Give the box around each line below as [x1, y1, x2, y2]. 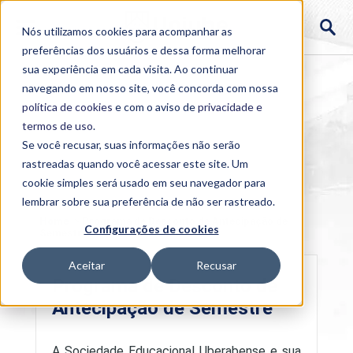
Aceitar [69, 258, 105, 273]
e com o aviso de [113, 100, 198, 113]
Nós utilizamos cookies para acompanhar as [22, 24, 232, 38]
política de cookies [22, 100, 113, 113]
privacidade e [198, 100, 262, 113]
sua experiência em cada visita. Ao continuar [22, 62, 238, 76]
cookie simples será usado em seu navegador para [22, 176, 266, 189]
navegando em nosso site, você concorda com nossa [22, 81, 278, 95]
